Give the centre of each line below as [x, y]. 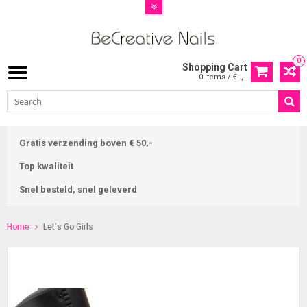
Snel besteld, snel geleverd [78, 190]
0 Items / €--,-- [223, 77]
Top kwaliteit [46, 167]
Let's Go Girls [68, 227]
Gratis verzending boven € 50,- [86, 143]
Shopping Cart [215, 67]
